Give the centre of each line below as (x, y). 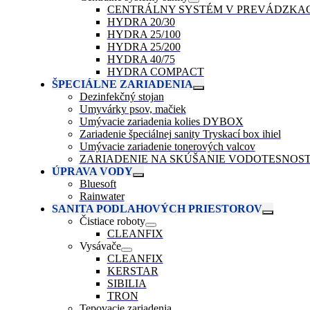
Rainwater (102, 197)
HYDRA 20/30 (141, 22)
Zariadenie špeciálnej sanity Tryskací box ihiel (180, 134)
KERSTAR (133, 271)
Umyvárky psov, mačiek (133, 109)
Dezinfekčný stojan (121, 97)
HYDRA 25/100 (144, 35)
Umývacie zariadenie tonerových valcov (167, 147)
